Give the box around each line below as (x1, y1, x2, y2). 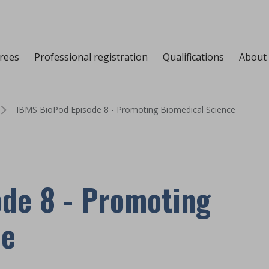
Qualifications (163, 50, 224, 64)
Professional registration (34, 50, 148, 64)
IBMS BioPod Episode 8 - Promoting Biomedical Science (16, 104, 235, 115)
